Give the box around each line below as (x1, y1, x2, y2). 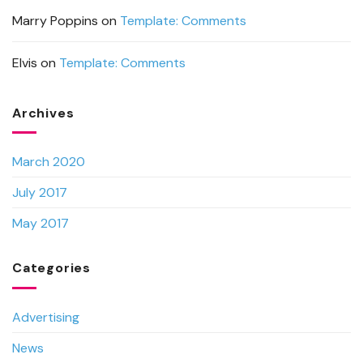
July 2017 (12, 184, 67, 202)
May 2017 (12, 215, 69, 233)
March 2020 (12, 153, 85, 171)
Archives (12, 104, 75, 122)
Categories (12, 259, 91, 277)
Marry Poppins (12, 11, 98, 29)
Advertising (12, 308, 79, 326)
